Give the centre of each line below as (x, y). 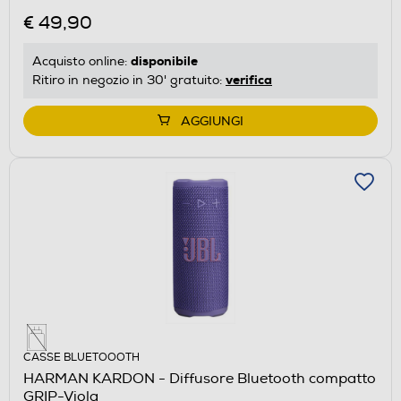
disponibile (164, 60)
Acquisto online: (81, 61)
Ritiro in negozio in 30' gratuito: (129, 80)
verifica (249, 79)
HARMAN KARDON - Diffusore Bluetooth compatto (200, 378)
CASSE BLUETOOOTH (81, 357)
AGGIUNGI (212, 121)
